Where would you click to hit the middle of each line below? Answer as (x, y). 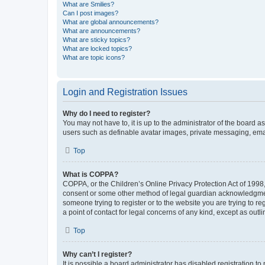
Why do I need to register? (106, 113)
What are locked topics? (97, 48)
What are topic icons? (94, 57)
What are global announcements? (111, 22)
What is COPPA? (91, 174)
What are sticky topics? (96, 39)
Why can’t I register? (97, 254)
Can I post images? (91, 13)
